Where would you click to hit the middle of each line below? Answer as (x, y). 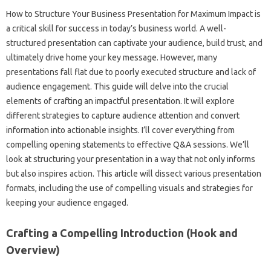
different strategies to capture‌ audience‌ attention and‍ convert (123, 116)
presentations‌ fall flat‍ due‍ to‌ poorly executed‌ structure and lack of (131, 72)
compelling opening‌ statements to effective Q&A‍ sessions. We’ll (128, 145)
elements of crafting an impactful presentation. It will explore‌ (120, 101)
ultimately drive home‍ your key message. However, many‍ (112, 57)
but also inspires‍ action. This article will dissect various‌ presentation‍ (134, 174)
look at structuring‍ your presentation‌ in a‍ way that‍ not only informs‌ (131, 159)
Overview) (33, 250)
